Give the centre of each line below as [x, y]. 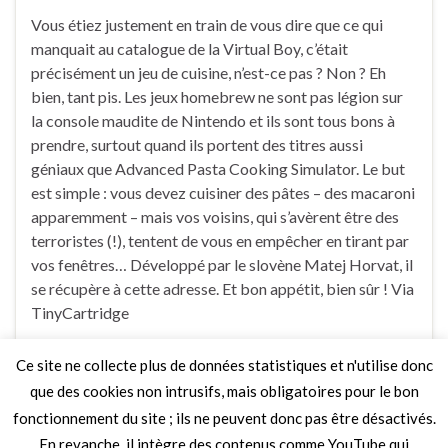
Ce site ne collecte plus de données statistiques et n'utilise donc [224, 365]
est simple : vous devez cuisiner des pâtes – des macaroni [223, 192]
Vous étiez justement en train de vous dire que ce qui [207, 24]
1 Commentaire [368, 368]
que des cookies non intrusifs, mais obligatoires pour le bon [224, 391]
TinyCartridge [80, 312]
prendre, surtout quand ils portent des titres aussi [197, 144]
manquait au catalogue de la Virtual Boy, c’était [189, 48]
